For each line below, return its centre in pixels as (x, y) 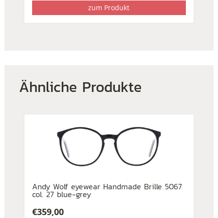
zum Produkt (109, 8)
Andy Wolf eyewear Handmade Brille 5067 (107, 187)
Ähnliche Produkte (80, 87)
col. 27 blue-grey (61, 194)
